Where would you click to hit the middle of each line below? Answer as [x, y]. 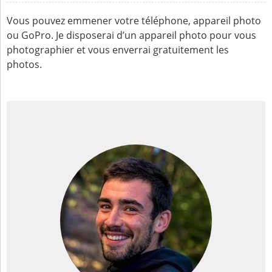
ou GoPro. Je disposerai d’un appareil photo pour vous [132, 35]
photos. [25, 64]
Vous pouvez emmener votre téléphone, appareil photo [134, 21]
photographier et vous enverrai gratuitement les [118, 50]
